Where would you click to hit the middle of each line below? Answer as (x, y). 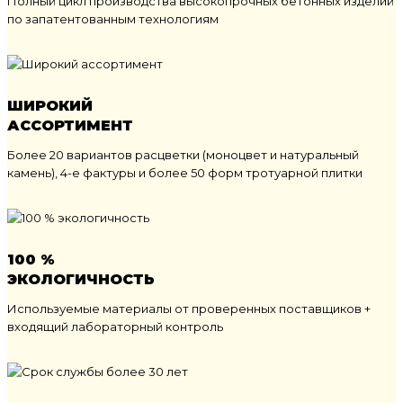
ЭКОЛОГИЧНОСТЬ (81, 279)
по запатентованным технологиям (113, 18)
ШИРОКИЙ (50, 105)
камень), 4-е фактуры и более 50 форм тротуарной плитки (185, 172)
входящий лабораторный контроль (115, 326)
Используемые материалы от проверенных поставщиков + (189, 308)
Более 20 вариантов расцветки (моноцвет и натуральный (183, 154)
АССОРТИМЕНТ (70, 125)
